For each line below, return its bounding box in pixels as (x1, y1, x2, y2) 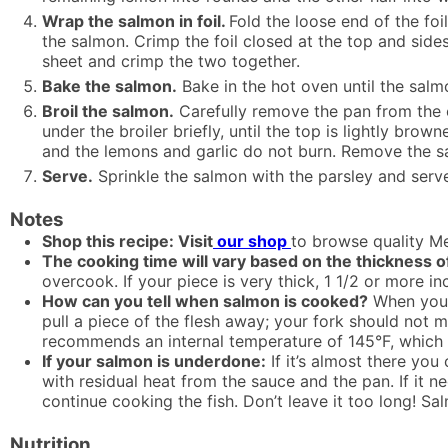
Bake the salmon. (42, 75, 177, 96)
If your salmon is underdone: (42, 350, 266, 371)
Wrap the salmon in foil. (42, 10, 229, 31)
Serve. (42, 165, 93, 186)
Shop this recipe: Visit (42, 230, 213, 251)
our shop (213, 230, 291, 251)
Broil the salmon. (42, 100, 174, 121)
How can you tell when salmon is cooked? (42, 290, 368, 311)
